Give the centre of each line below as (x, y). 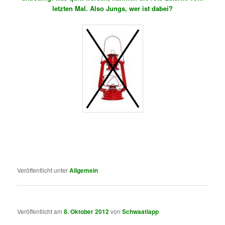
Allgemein (84, 170)
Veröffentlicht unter (43, 170)
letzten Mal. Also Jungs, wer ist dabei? (113, 9)
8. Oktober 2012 (87, 212)
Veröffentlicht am (41, 211)
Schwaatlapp (141, 212)
